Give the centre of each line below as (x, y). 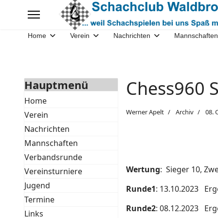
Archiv (185, 112)
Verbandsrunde (53, 157)
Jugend (37, 185)
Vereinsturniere (53, 171)
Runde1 (141, 189)
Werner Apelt (145, 112)
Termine (39, 200)
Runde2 (141, 208)
